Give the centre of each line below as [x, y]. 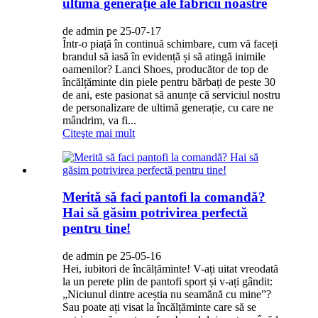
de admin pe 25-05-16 [112, 256]
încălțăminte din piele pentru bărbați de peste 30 [169, 82]
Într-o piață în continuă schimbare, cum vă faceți [170, 43]
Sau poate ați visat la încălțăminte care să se [159, 307]
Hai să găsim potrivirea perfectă [155, 213]
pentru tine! [97, 229]
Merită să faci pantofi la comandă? [164, 197]
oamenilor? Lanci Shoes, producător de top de [165, 69]
